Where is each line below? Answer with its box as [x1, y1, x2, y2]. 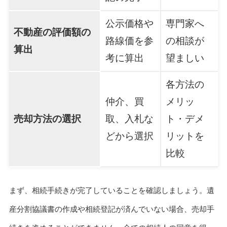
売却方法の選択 [13, 113, 81, 125]
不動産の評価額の [13, 27, 91, 38]
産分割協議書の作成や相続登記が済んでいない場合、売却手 [9, 205, 214, 214]
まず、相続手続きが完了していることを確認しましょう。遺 [9, 186, 214, 195]
